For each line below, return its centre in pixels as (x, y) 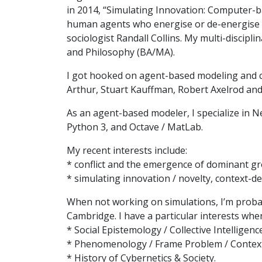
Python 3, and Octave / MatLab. (135, 127)
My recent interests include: (127, 151)
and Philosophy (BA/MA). (121, 52)
